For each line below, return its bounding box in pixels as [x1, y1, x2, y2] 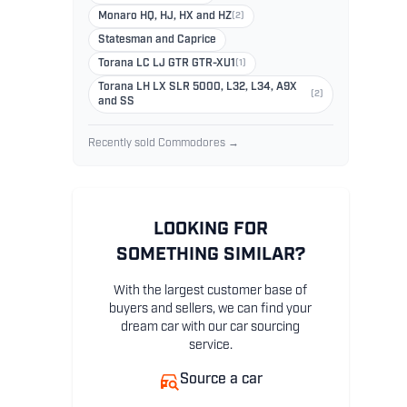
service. [188, 339, 233, 353]
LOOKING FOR [153, 221, 268, 240]
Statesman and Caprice [97, 35, 216, 46]
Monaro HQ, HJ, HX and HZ [97, 11, 232, 23]
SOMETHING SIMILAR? [115, 246, 305, 265]
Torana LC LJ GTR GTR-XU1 [97, 58, 235, 70]
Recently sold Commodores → [87, 138, 239, 150]
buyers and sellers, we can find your [109, 303, 313, 317]
